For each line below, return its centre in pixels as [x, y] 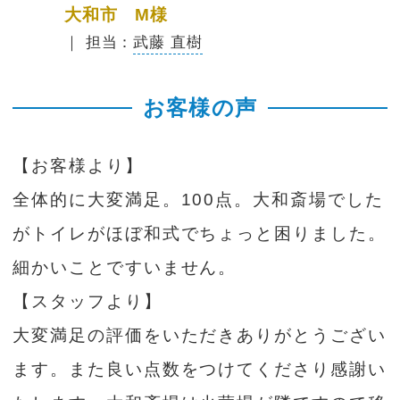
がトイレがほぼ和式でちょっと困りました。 [200, 233]
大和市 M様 [116, 14]
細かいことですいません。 [125, 267]
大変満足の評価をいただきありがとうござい [200, 335]
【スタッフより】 [87, 301]
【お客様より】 [78, 165]
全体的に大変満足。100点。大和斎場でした [198, 199]
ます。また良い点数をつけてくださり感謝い [200, 369]
